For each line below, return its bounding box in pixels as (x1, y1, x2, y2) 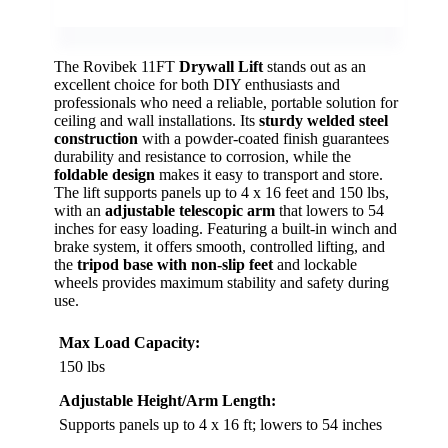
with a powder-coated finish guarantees (138, 129, 389, 147)
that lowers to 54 (275, 201, 384, 219)
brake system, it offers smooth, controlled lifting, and (54, 237, 385, 255)
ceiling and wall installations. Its (54, 111, 259, 129)
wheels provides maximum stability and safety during (54, 273, 389, 291)
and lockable (273, 255, 357, 273)
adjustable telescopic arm (105, 201, 275, 219)
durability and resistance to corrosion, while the (54, 147, 351, 165)
